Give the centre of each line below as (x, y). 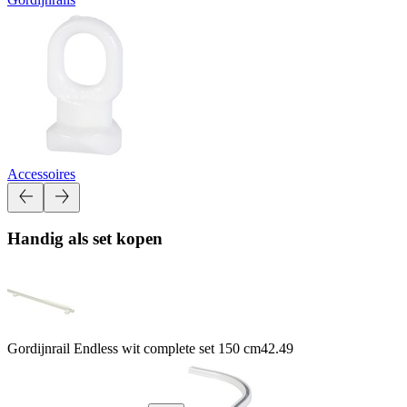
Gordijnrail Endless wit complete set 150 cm (134, 348)
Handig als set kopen (85, 239)
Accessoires (41, 174)
